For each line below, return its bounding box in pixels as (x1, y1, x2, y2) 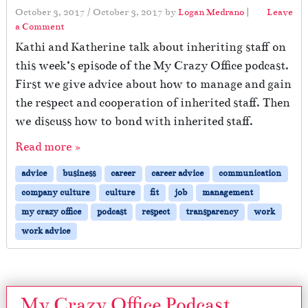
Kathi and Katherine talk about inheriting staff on (15, 40, 286, 55)
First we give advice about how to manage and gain (15, 77, 291, 92)
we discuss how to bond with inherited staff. (15, 114, 253, 129)
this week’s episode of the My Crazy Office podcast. (15, 58, 289, 74)
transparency (185, 206, 239, 218)
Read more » (15, 140, 80, 155)
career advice (151, 168, 203, 179)
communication (219, 168, 282, 179)
